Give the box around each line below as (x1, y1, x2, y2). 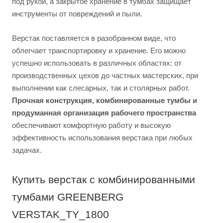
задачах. (12, 146, 42, 155)
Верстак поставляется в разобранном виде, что (12, 34, 176, 43)
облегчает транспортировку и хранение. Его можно (12, 46, 186, 55)
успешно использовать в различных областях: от (12, 59, 182, 68)
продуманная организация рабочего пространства (12, 109, 196, 117)
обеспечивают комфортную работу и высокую (12, 121, 171, 130)
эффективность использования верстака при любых (12, 133, 193, 142)
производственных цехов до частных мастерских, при (12, 71, 198, 80)
